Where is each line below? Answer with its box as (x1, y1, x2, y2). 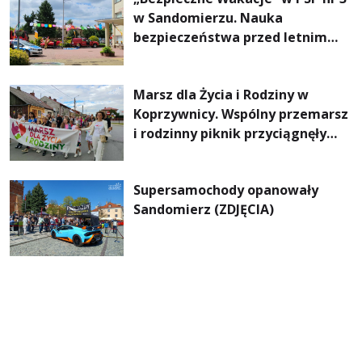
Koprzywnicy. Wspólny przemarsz (133, 104, 349, 123)
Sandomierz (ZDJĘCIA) (133, 200, 275, 218)
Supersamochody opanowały (133, 180, 319, 199)
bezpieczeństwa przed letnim (133, 28, 328, 47)
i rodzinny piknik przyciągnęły (133, 124, 327, 142)
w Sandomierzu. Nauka (133, 9, 284, 27)
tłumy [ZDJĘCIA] (133, 143, 236, 162)
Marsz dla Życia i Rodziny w (133, 85, 309, 103)
